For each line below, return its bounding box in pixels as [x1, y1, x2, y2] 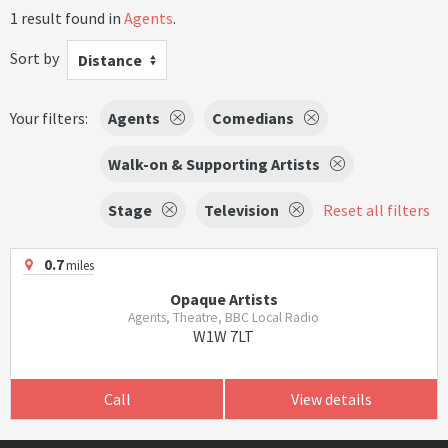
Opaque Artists [169, 289, 278, 309]
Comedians [212, 108, 294, 128]
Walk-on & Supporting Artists [108, 154, 320, 174]
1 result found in [10, 8, 124, 28]
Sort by [10, 47, 59, 68]
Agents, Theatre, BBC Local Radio [128, 309, 320, 326]
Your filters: [10, 108, 88, 128]
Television [204, 200, 279, 220]
